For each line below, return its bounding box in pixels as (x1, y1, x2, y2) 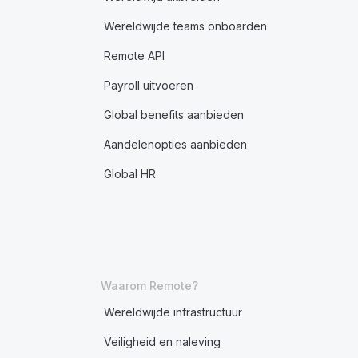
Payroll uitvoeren (103, 78, 193, 92)
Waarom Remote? (100, 279, 198, 292)
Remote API (103, 49, 165, 62)
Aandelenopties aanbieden (103, 137, 247, 151)
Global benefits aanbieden (103, 108, 244, 121)
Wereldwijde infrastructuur (103, 305, 242, 319)
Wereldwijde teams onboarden (103, 19, 267, 33)
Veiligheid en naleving (103, 335, 221, 348)
